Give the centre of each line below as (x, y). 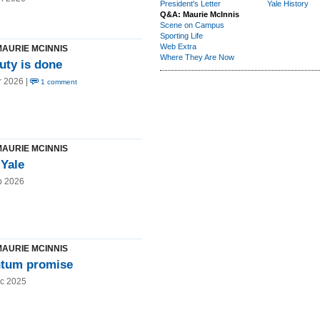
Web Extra (178, 46)
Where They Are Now (197, 57)
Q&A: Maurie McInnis (200, 14)
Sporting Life (181, 36)
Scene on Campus (192, 25)
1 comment (58, 82)
